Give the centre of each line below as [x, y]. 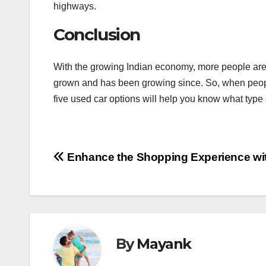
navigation [101, 185]
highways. [75, 7]
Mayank [164, 244]
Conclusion [97, 35]
